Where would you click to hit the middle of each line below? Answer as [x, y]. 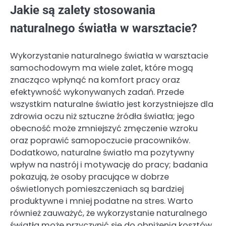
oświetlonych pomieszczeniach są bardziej [97, 189]
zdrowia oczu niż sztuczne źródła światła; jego [102, 116]
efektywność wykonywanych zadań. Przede [97, 92]
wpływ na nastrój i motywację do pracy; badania [109, 164]
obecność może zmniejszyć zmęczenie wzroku [104, 128]
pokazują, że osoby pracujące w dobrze [90, 177]
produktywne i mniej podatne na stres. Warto [102, 201]
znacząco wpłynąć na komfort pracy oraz [95, 80]
